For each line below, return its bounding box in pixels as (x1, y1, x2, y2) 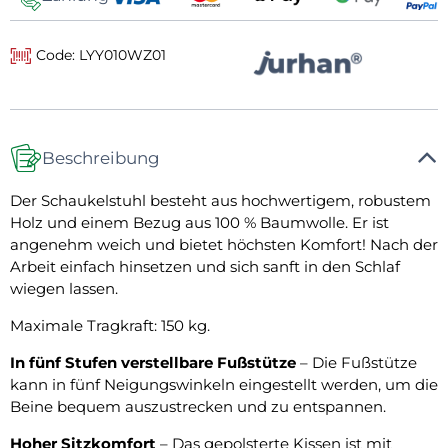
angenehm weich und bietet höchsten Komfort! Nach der (10, 235, 438, 255)
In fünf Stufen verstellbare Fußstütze (10, 353, 296, 373)
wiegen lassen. (10, 279, 118, 299)
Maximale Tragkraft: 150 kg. (10, 316, 210, 336)
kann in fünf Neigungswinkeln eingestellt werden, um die (10, 375, 438, 395)
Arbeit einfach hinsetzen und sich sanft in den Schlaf (10, 257, 400, 277)
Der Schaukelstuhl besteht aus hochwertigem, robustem (10, 191, 431, 211)
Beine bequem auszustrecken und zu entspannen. (10, 397, 386, 417)
